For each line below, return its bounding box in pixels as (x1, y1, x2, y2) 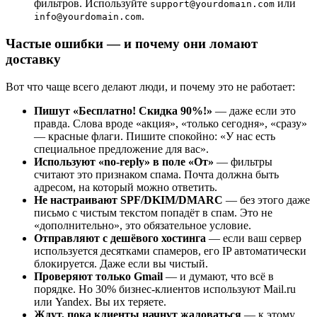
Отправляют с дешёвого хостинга (34, 231, 206, 244)
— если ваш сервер (206, 231, 301, 244)
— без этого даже (223, 193, 310, 206)
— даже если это (212, 104, 296, 117)
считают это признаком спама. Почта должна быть (34, 168, 279, 180)
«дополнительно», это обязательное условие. (34, 219, 251, 231)
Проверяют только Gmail (34, 270, 163, 282)
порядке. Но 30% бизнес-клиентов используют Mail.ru (34, 282, 296, 295)
